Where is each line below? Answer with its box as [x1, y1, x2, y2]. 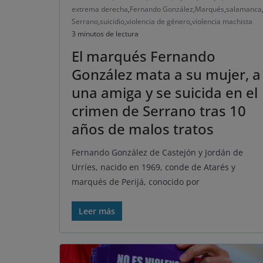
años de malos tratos [72, 119, 214, 139]
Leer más [79, 205, 115, 217]
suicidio [100, 16, 124, 26]
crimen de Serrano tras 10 [72, 100, 246, 120]
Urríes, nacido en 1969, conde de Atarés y [72, 161, 235, 173]
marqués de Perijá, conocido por [72, 176, 200, 187]
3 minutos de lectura [72, 28, 139, 39]
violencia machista [192, 16, 252, 26]
